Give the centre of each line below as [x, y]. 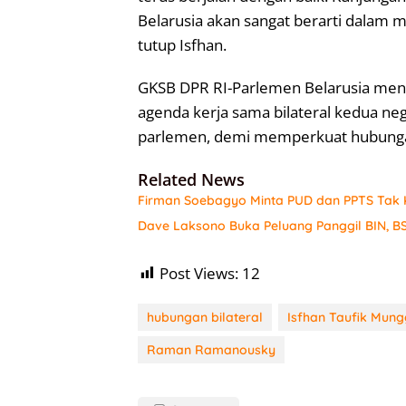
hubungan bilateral [205, 317]
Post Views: [199, 273]
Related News [191, 179]
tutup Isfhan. [182, 44]
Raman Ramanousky [211, 349]
